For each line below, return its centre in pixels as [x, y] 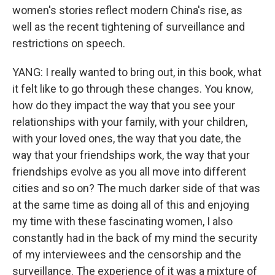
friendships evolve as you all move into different [129, 172]
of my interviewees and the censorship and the [127, 254]
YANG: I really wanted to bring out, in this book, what [137, 72]
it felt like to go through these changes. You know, [133, 89]
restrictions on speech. [69, 43]
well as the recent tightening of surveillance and [129, 27]
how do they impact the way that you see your [124, 105]
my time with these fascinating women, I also [122, 221]
